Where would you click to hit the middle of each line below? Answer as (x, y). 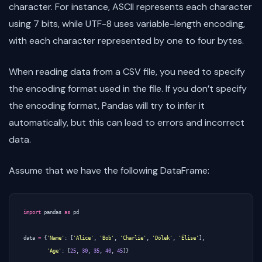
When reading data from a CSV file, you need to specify (127, 72)
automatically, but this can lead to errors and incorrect (127, 123)
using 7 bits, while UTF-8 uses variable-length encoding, (127, 24)
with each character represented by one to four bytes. (126, 41)
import (32, 212)
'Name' (56, 238)
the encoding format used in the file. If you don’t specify (128, 89)
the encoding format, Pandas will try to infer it (107, 106)
